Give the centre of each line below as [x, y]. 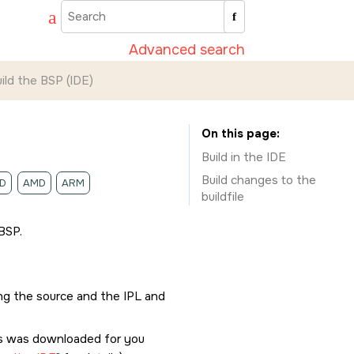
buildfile [223, 196]
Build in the [234, 157]
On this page [239, 133]
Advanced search [187, 49]
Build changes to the [259, 180]
